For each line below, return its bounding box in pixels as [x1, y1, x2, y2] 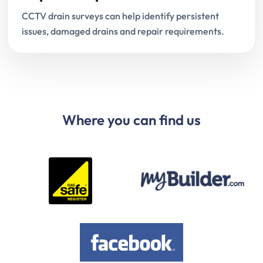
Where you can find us [62, 110, 201, 129]
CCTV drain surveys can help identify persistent [22, 9, 219, 22]
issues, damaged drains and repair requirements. [22, 25, 224, 37]
